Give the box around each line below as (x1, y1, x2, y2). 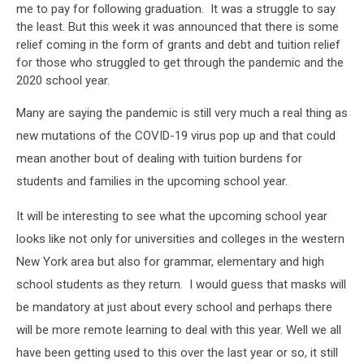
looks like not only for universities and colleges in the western (16, 232, 344, 247)
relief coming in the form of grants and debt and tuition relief (16, 37, 340, 53)
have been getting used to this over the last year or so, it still (16, 345, 338, 361)
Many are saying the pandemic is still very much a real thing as (16, 106, 348, 121)
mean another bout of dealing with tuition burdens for (16, 151, 302, 167)
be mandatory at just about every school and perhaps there (16, 300, 332, 315)
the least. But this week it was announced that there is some (16, 19, 339, 35)
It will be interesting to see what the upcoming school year (16, 209, 327, 224)
